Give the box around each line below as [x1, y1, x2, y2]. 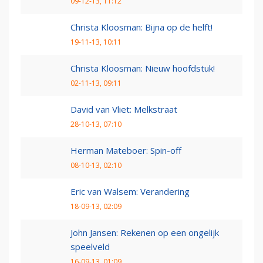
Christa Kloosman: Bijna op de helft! [70, 21, 213, 33]
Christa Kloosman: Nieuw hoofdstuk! [70, 62, 215, 75]
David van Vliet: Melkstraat [70, 103, 177, 116]
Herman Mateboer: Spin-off [70, 144, 181, 157]
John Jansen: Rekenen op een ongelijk [70, 227, 219, 239]
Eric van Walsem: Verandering [70, 186, 190, 198]
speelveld [70, 241, 110, 253]
